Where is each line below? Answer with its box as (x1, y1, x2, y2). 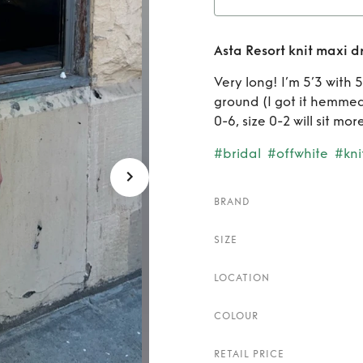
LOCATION (214, 272, 270, 284)
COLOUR (214, 310, 258, 322)
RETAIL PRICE (214, 348, 284, 360)
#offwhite (267, 146, 328, 161)
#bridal (214, 146, 261, 161)
